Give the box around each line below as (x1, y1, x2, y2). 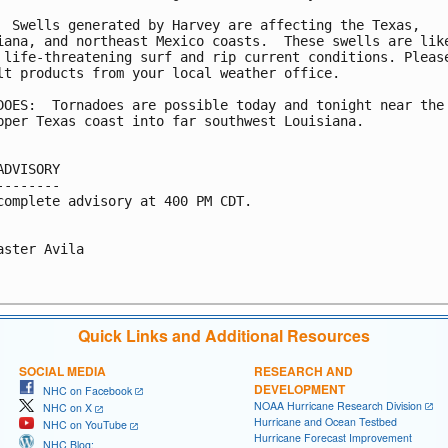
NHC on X (34, 400, 92, 416)
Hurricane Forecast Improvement (254, 430, 412, 446)
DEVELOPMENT (254, 379, 345, 398)
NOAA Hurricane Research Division (254, 397, 422, 413)
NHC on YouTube (34, 417, 127, 433)
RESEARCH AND (254, 361, 353, 380)
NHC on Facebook (34, 382, 132, 398)
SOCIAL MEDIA (19, 361, 106, 380)
